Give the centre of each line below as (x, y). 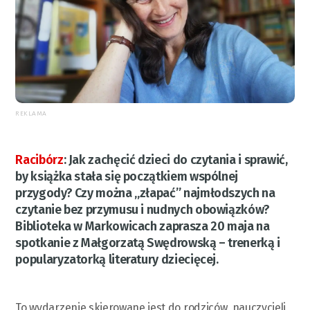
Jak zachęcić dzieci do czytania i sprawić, (178, 159)
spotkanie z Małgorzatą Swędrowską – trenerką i (148, 243)
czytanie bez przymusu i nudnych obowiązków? (143, 209)
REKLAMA (31, 113)
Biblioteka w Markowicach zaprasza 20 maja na (143, 226)
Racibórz (39, 159)
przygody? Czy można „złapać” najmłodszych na (145, 193)
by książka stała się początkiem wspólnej (127, 176)
